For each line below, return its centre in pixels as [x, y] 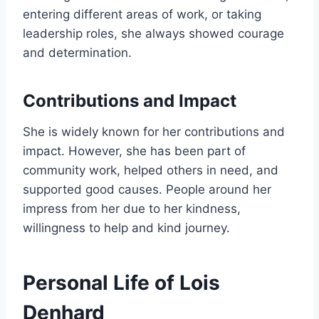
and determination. [77, 53]
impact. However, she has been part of [134, 151]
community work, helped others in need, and [151, 171]
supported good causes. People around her [147, 190]
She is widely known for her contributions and [154, 132]
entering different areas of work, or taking [142, 15]
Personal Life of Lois [121, 283]
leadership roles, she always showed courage [153, 34]
